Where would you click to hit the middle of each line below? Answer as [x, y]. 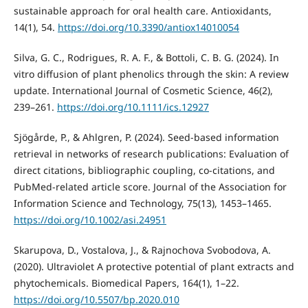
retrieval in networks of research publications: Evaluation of [151, 154]
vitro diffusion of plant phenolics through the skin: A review [151, 74]
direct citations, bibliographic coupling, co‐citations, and [144, 170]
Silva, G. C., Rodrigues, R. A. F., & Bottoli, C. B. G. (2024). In [146, 58]
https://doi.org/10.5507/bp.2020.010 [96, 300]
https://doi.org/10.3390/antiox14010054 [148, 27]
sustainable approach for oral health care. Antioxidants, [142, 11]
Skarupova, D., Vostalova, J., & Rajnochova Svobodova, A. [142, 250]
